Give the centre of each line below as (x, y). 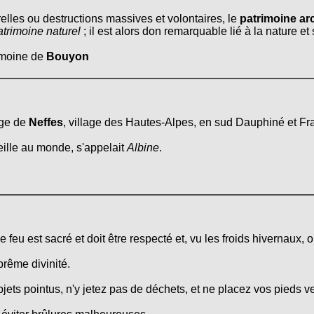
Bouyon (68, 56)
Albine (143, 148)
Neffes (46, 123)
